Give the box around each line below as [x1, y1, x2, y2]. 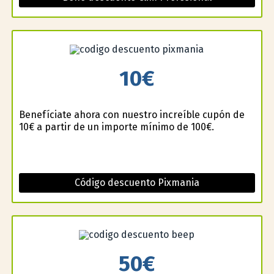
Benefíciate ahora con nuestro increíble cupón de [18, 109, 245, 121]
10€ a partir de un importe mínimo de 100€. [18, 121, 214, 133]
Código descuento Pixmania [74, 177, 199, 189]
